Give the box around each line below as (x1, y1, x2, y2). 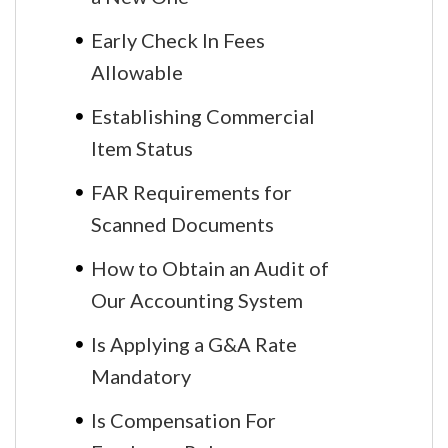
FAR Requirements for (91, 179, 292, 204)
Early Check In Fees (91, 27, 265, 52)
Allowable (91, 59, 183, 82)
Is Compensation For (91, 407, 276, 432)
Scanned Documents (91, 211, 274, 234)
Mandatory (91, 363, 191, 386)
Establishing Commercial (91, 103, 315, 128)
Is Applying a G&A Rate (91, 331, 297, 356)
